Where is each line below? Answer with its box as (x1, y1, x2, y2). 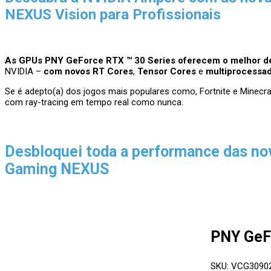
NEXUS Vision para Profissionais (5, 5, 221, 23)
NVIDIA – (5, 65, 44, 77)
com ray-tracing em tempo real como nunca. (5, 96, 183, 108)
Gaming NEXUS (5, 160, 109, 178)
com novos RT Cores (44, 65, 133, 77)
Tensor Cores (137, 65, 196, 77)
